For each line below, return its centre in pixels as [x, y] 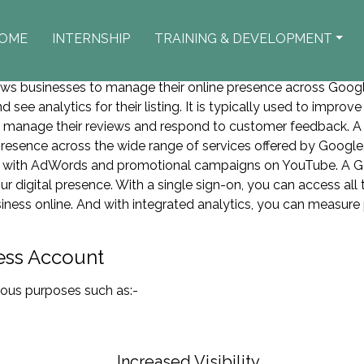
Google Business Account [182, 52]
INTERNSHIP [91, 39]
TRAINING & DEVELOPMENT [243, 39]
